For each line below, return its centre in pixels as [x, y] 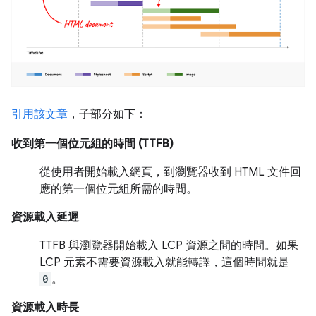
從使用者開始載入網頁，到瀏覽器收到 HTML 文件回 [170, 172]
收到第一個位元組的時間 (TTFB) [92, 144]
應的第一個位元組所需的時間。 [119, 189]
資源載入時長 [45, 307]
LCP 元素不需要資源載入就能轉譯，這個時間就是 [164, 262]
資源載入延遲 [45, 217]
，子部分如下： [107, 114]
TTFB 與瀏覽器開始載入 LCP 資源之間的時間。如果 [169, 245]
